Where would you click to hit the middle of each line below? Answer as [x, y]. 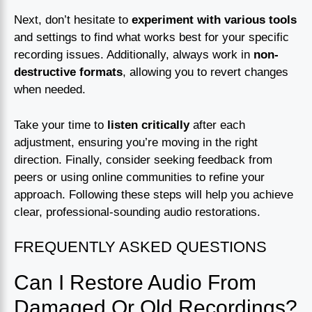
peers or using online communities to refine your [139, 177]
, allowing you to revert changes [205, 72]
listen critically [148, 125]
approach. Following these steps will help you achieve [154, 194]
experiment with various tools [214, 20]
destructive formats [68, 72]
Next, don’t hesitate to [73, 20]
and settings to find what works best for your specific [151, 38]
